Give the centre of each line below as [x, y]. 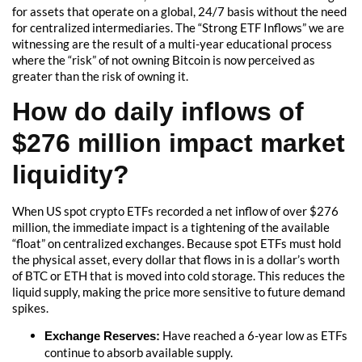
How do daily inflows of [158, 111]
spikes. [30, 307]
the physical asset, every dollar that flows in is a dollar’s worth [176, 259]
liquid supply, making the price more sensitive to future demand [179, 291]
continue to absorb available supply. [139, 353]
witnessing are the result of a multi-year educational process [172, 43]
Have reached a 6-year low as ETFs [254, 336]
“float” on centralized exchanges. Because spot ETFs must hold [177, 243]
